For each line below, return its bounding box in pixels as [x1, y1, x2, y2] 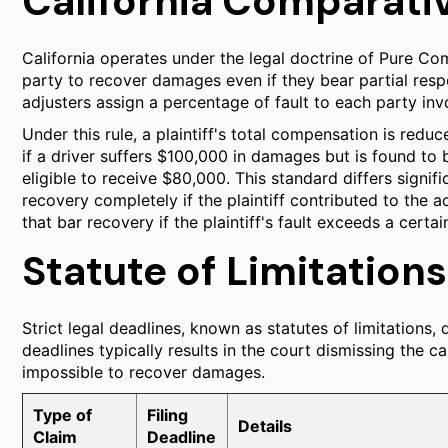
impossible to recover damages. [22, 362, 265, 382]
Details [238, 416, 292, 436]
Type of [33, 405, 92, 425]
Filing [147, 405, 188, 425]
